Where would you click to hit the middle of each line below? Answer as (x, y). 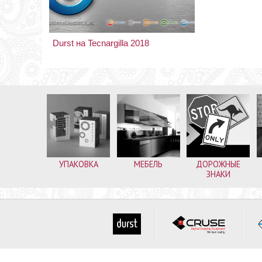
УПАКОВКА (78, 164)
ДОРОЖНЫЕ (218, 164)
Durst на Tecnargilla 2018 (101, 43)
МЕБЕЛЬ (149, 164)
